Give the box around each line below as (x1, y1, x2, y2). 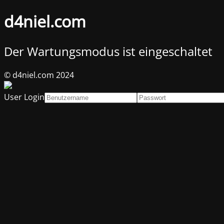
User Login (4, 91, 44, 102)
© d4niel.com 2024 (4, 69, 74, 80)
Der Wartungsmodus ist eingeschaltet (4, 42, 212, 59)
